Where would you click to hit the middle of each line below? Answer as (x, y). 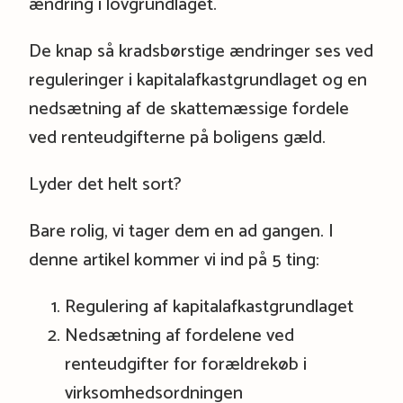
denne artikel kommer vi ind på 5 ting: (174, 260)
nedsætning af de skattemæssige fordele (188, 109)
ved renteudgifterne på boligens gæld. (177, 138)
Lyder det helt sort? (105, 184)
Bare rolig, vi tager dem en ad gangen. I (181, 231)
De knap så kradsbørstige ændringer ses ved (201, 51)
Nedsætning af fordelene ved (179, 336)
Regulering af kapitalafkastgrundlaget (209, 307)
